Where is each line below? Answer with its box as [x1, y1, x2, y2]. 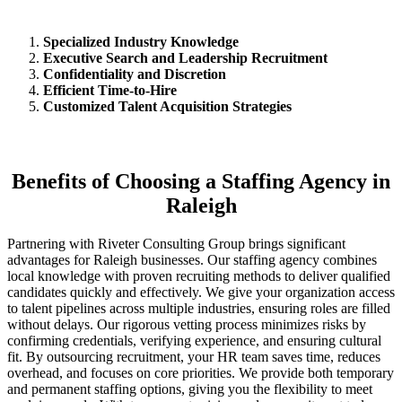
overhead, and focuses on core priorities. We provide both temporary [7, 364, 394, 380]
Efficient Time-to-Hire [43, 83, 177, 99]
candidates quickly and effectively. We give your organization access [7, 284, 395, 300]
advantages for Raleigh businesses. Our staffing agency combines [7, 251, 377, 267]
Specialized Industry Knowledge [43, 34, 239, 50]
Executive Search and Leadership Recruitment [43, 50, 328, 66]
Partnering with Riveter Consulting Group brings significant [7, 235, 345, 251]
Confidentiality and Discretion [43, 66, 226, 83]
